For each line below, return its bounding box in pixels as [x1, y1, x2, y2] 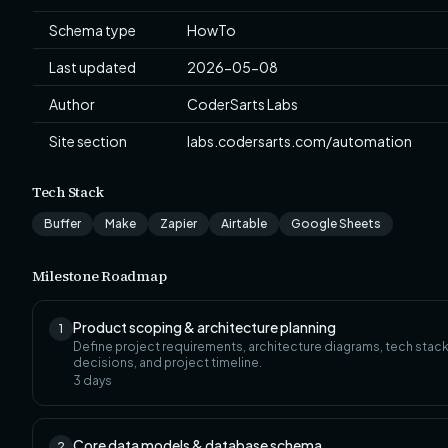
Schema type [49, 21, 136, 39]
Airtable [221, 216, 267, 231]
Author [49, 95, 95, 113]
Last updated [49, 58, 136, 76]
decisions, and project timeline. [73, 355, 262, 370]
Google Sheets [291, 216, 381, 231]
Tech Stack [32, 182, 105, 202]
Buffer [44, 216, 81, 231]
